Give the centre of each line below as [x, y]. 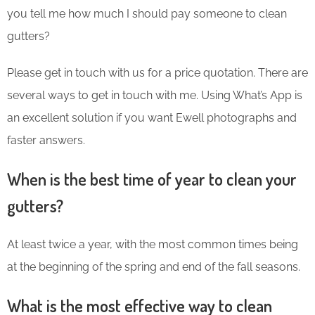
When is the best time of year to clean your [152, 179]
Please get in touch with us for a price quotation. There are [157, 72]
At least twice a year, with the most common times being [153, 244]
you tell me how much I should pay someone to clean [147, 13]
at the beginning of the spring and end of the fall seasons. [154, 266]
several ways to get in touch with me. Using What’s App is [155, 95]
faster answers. [46, 140]
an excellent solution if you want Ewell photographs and [152, 117]
